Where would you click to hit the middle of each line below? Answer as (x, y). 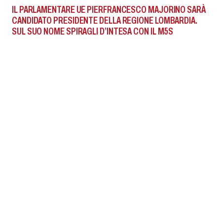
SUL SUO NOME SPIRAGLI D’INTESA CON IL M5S (93, 31)
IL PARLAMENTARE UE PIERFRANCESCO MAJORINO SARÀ (109, 9)
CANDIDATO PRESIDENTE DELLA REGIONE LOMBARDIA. (105, 20)
